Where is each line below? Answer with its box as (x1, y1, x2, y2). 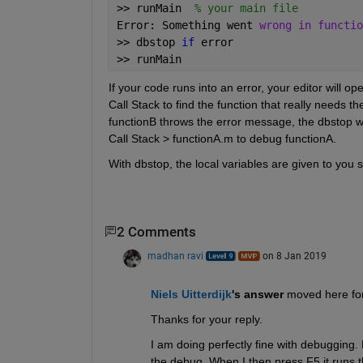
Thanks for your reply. (150, 313, 266, 327)
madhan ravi (147, 250, 203, 263)
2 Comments (116, 224, 196, 240)
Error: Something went (116, 18, 259, 32)
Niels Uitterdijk (150, 288, 232, 301)
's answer (231, 288, 284, 301)
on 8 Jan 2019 (262, 250, 327, 263)
